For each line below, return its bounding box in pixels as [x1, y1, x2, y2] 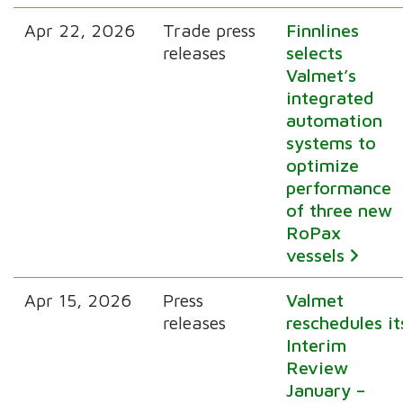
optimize [286, 154, 360, 175]
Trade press [163, 19, 256, 40]
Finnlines [286, 19, 360, 40]
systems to [286, 131, 377, 153]
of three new [286, 199, 393, 220]
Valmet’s [286, 64, 357, 85]
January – [286, 379, 366, 400]
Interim [286, 334, 347, 355]
